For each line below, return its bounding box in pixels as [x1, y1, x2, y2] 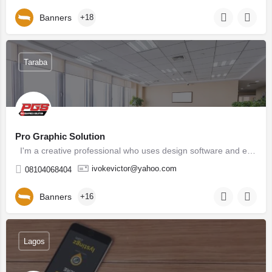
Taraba [23, 57, 47, 67]
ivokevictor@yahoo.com [92, 164, 177, 173]
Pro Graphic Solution [15, 131, 105, 141]
